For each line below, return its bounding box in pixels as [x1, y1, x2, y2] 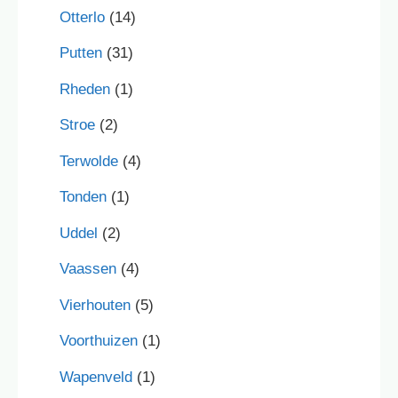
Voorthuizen [60, 332, 138, 350]
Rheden [60, 80, 110, 98]
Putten [60, 44, 102, 62]
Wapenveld [60, 368, 132, 386]
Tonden [60, 188, 107, 206]
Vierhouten [60, 296, 131, 314]
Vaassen [60, 260, 116, 278]
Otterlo [60, 8, 105, 26]
